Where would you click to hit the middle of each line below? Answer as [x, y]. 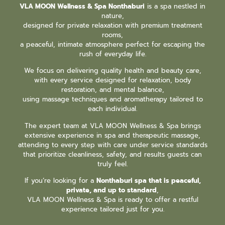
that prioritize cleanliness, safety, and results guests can [113, 154]
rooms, [113, 35]
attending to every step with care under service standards [113, 145]
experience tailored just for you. [113, 209]
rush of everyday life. [113, 54]
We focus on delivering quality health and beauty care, [113, 71]
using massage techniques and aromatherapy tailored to [113, 99]
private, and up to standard [111, 190]
